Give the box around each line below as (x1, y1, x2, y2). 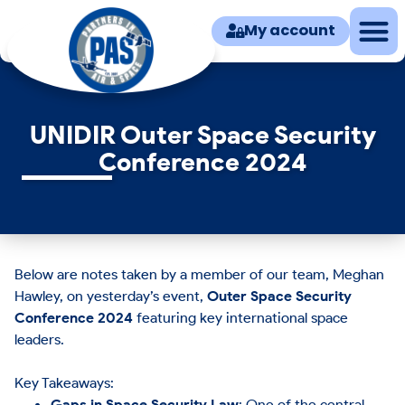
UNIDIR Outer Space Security (29, 119, 376, 151)
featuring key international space (133, 308, 349, 327)
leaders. (14, 330, 69, 349)
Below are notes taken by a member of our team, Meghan (14, 265, 385, 284)
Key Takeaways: (14, 373, 115, 392)
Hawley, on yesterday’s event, (14, 287, 208, 306)
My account (244, 20, 336, 42)
